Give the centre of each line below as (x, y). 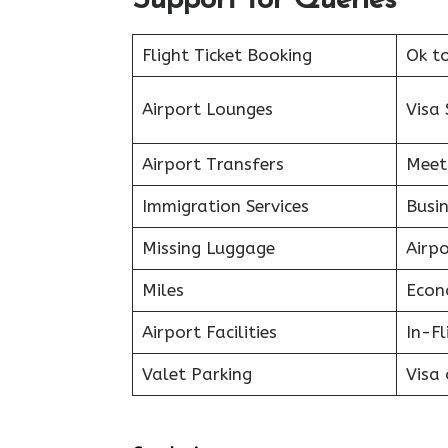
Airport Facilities (209, 331)
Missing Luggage (208, 247)
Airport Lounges (207, 108)
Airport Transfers (212, 163)
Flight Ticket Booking (226, 54)
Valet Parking (196, 373)
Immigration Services (225, 205)
